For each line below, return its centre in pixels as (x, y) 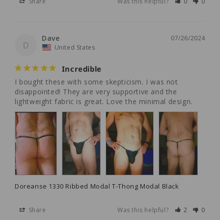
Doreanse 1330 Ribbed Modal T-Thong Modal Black (97, 186)
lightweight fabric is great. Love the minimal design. (104, 101)
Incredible (82, 69)
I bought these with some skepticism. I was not (96, 82)
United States (75, 47)
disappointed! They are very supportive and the (96, 91)
